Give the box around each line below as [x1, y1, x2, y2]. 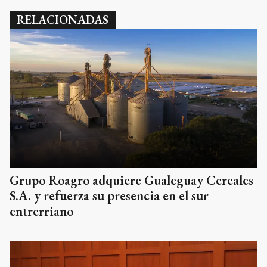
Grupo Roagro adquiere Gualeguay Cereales [10, 171, 253, 189]
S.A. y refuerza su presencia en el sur [10, 187, 209, 204]
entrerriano [10, 202, 73, 220]
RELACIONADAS [17, 12, 108, 28]
